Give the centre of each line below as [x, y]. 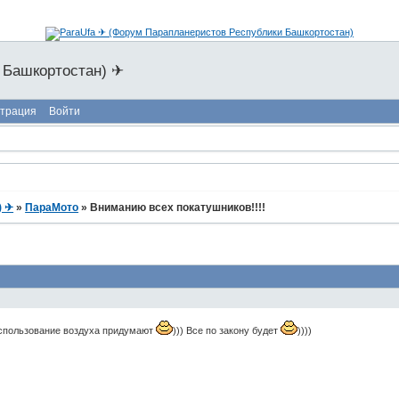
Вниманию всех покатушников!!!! [178, 208]
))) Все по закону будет [227, 331]
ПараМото [52, 208]
